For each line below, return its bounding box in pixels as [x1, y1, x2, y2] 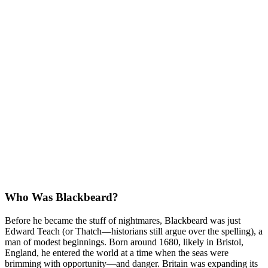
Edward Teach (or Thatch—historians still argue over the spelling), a [5, 226, 263, 236]
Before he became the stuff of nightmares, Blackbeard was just [5, 215, 240, 226]
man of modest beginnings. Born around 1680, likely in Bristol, [5, 236, 243, 247]
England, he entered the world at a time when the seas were [5, 247, 229, 258]
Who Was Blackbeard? [5, 190, 118, 203]
